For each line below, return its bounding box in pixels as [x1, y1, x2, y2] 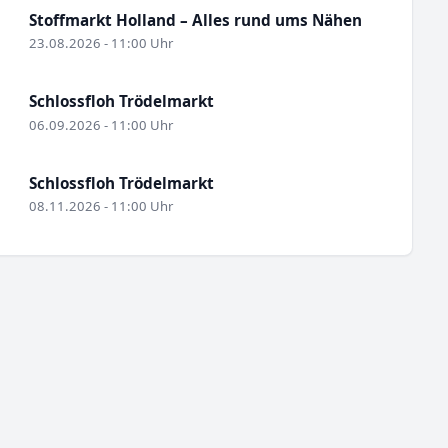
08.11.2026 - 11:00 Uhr [28, 197, 173, 216]
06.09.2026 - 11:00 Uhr [28, 115, 173, 134]
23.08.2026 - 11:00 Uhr [28, 33, 173, 52]
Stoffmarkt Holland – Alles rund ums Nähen [28, 9, 362, 30]
